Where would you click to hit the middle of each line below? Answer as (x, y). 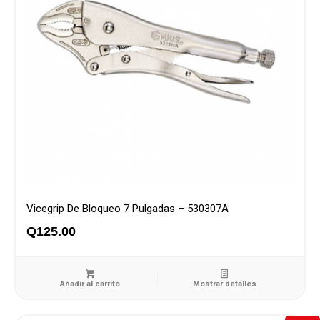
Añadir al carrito (90, 284)
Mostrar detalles (224, 284)
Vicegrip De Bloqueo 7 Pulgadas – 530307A (127, 208)
